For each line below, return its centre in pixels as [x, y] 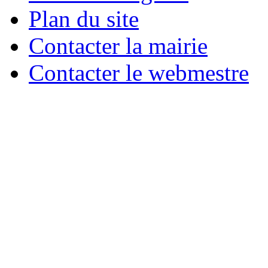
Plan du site [84, 19]
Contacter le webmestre [139, 73]
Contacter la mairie [118, 46]
